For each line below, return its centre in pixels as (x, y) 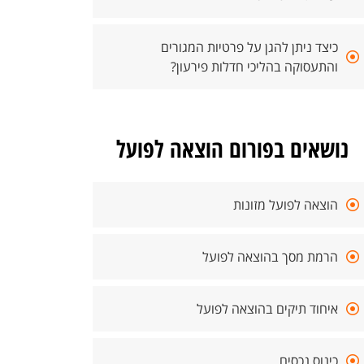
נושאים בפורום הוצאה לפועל (232, 148)
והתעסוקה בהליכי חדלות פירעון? (254, 67)
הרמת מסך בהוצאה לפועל (270, 257)
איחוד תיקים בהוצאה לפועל (267, 309)
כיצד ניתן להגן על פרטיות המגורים (249, 47)
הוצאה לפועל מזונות (286, 205)
